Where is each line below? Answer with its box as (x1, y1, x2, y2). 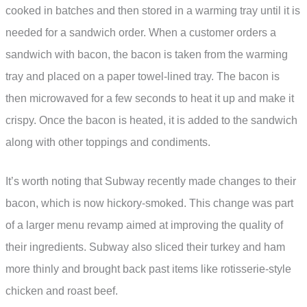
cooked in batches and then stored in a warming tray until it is (5, 4, 300, 16)
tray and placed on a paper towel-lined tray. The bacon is (5, 70, 280, 82)
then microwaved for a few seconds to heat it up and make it (5, 92, 294, 104)
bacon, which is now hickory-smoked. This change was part (5, 197, 293, 210)
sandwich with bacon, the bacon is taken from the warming (5, 48, 288, 60)
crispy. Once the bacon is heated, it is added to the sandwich (5, 114, 297, 126)
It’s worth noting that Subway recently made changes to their (5, 175, 296, 188)
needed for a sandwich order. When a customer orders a (5, 26, 276, 38)
